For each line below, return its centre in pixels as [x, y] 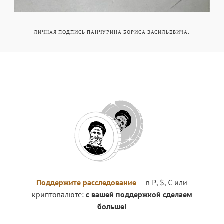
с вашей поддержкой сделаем [139, 194]
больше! [112, 206]
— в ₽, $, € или [162, 182]
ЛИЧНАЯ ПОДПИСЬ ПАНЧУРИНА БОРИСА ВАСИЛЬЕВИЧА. [112, 32]
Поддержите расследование [86, 182]
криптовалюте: [59, 194]
